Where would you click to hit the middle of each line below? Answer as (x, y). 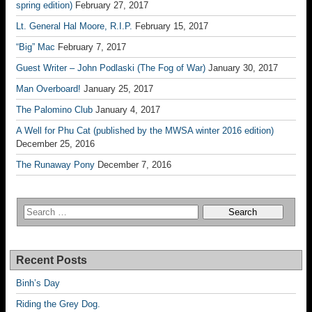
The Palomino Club (54, 110)
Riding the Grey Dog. (58, 304)
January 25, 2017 (118, 89)
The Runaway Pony (55, 165)
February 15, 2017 (172, 26)
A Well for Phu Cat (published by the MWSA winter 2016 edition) (145, 131)
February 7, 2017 (92, 47)
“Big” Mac (36, 47)
